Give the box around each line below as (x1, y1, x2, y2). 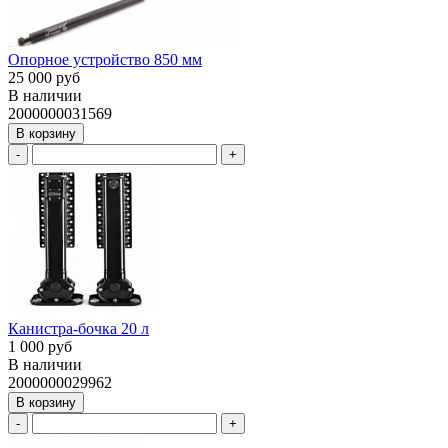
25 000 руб (8, 69, 80, 87)
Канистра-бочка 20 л (8, 320, 149, 338)
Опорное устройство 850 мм (8, 51, 202, 69)
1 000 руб (8, 338, 72, 356)
